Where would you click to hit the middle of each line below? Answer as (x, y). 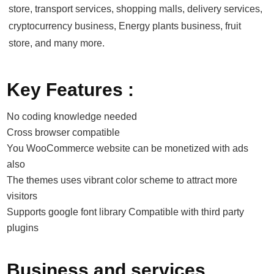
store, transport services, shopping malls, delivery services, (136, 9)
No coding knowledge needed (72, 116)
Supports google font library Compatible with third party (126, 212)
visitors (22, 196)
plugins (23, 228)
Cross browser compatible (64, 132)
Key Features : (71, 89)
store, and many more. (57, 43)
